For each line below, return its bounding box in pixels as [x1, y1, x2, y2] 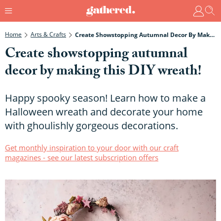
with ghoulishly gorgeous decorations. [5, 118, 178, 132]
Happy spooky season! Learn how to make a [5, 91, 206, 105]
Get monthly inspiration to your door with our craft [5, 142, 179, 152]
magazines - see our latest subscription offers [5, 152, 158, 162]
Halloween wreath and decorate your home [5, 105, 203, 118]
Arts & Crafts [31, 30, 66, 38]
